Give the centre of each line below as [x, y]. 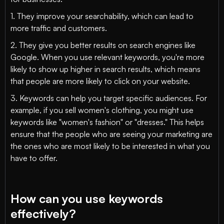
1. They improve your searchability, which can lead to [102, 16]
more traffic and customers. [59, 28]
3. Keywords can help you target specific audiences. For [109, 98]
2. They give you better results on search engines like [103, 45]
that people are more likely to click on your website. [100, 81]
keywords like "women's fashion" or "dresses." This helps [107, 122]
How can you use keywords [87, 198]
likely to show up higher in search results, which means [105, 69]
